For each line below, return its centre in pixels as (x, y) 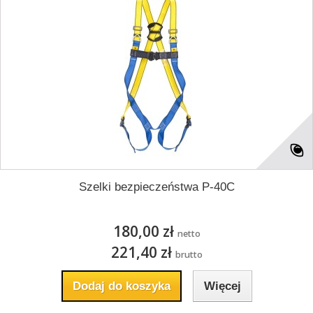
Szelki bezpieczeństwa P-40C (156, 187)
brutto (189, 255)
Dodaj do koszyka (121, 286)
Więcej (222, 286)
